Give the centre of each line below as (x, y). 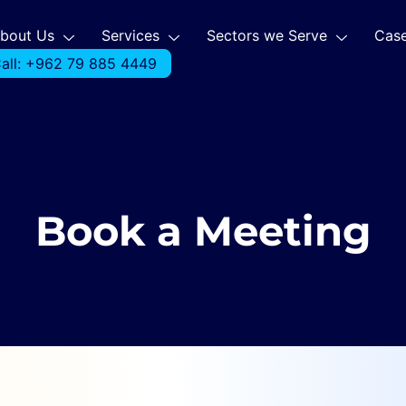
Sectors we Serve (266, 35)
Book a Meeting (203, 231)
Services (130, 35)
